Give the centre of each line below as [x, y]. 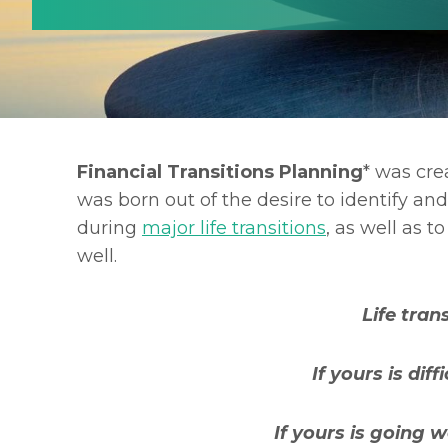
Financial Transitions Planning [220, 171]
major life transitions [234, 227]
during [109, 227]
